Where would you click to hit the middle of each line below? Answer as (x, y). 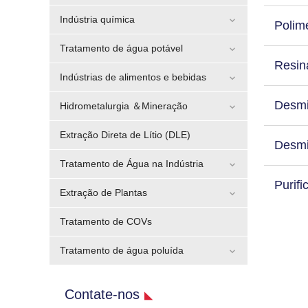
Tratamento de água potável (121, 48)
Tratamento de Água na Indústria (132, 164)
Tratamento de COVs (106, 221)
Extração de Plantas (103, 192)
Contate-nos (102, 294)
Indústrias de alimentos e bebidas (133, 77)
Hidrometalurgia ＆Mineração (124, 106)
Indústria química (97, 19)
